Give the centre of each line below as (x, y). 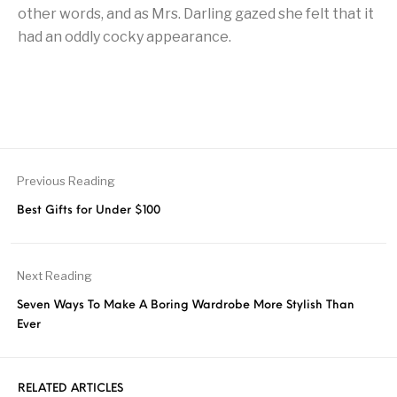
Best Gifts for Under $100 (89, 210)
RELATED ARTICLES (70, 389)
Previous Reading (66, 181)
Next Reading (55, 276)
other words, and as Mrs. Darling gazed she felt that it (196, 14)
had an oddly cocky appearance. (125, 37)
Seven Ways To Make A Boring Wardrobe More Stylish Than (186, 305)
